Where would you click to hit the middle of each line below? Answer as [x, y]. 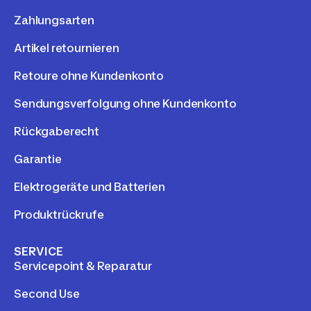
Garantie [38, 159]
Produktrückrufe [59, 215]
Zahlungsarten [54, 20]
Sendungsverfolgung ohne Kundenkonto [125, 104]
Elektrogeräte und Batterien [90, 187]
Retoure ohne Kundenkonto [89, 76]
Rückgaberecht [57, 132]
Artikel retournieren [67, 48]
